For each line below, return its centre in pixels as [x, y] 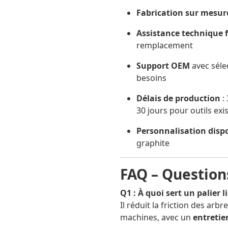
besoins [151, 78]
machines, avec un [156, 218]
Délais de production [178, 98]
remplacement [165, 46]
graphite [153, 143]
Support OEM [163, 66]
